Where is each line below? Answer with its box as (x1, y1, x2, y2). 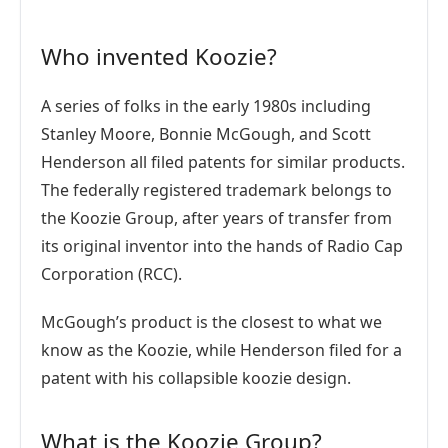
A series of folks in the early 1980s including (41, 95, 371, 117)
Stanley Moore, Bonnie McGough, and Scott (41, 123, 371, 145)
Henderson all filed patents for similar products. (41, 151, 405, 173)
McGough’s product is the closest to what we (41, 311, 382, 333)
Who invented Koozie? (41, 41, 277, 72)
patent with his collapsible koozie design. (41, 367, 351, 389)
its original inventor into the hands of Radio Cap (41, 235, 403, 257)
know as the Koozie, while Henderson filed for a (41, 339, 402, 361)
